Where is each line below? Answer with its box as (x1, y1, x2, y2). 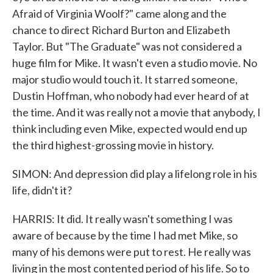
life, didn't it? (12, 183, 72, 197)
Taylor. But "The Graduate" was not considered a (12, 40, 242, 53)
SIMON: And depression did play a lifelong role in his (12, 167, 257, 180)
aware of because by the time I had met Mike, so (12, 229, 238, 242)
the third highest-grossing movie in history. (12, 138, 214, 152)
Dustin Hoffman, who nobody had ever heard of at (12, 89, 249, 102)
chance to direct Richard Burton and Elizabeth (12, 23, 230, 37)
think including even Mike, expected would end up (12, 122, 247, 135)
